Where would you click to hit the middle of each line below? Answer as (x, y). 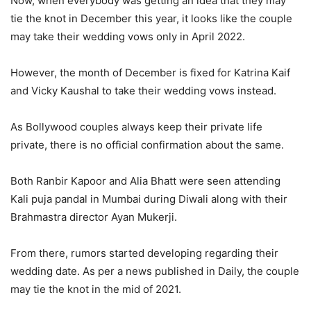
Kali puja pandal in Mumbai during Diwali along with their (149, 199)
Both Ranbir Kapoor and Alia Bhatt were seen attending (145, 181)
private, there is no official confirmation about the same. (147, 145)
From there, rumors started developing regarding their (144, 253)
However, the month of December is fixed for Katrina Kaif (150, 73)
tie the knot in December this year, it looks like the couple (151, 19)
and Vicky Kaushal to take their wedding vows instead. (143, 91)
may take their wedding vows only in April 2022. (128, 37)
